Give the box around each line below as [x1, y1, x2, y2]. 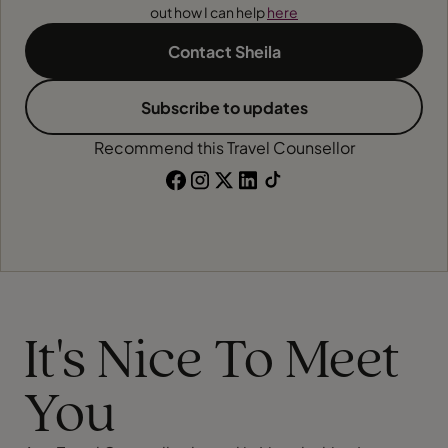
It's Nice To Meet [24, 333, 400, 391]
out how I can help [150, 3, 267, 21]
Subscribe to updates [140, 96, 308, 118]
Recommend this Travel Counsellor [93, 137, 355, 158]
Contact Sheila [167, 40, 281, 62]
